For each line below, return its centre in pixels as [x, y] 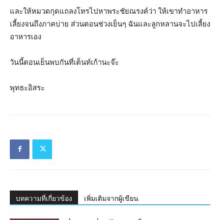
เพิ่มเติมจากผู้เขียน [111, 198]
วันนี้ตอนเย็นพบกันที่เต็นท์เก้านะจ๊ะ [64, 62]
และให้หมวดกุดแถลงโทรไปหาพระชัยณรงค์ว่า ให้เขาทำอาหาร [109, 11]
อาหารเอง [26, 36]
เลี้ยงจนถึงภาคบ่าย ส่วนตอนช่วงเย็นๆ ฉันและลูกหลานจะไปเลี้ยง [110, 24]
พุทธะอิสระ [27, 87]
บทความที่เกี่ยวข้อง [44, 198]
